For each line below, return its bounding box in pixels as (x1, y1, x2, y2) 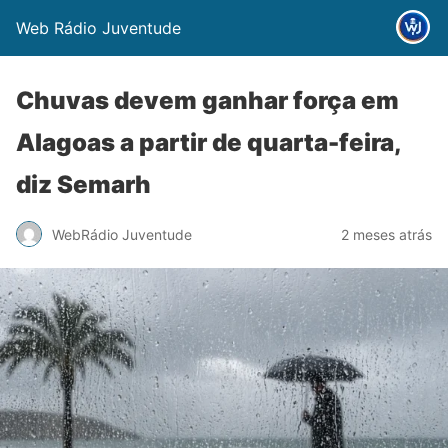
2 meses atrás (341, 225, 432, 243)
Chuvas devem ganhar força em (16, 86, 399, 115)
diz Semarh (16, 170, 151, 199)
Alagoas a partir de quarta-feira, (16, 128, 401, 157)
